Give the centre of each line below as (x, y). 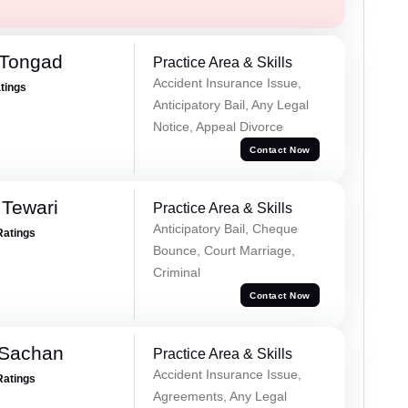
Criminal (176, 273)
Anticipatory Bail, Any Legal (230, 105)
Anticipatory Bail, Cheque (225, 229)
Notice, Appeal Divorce (218, 127)
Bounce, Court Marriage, (224, 251)
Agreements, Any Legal (219, 397)
